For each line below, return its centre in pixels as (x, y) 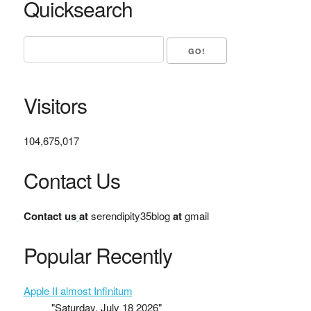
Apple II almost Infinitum (78, 290)
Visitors (55, 105)
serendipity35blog (130, 215)
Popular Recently (98, 255)
